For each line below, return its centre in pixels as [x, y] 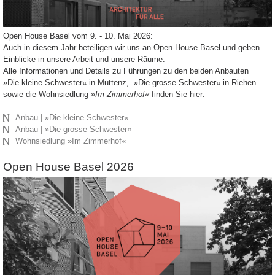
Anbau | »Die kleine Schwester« [72, 118]
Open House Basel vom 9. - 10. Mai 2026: [78, 36]
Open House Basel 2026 [68, 167]
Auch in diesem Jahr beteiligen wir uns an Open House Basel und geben [131, 48]
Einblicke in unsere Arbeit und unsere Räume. [84, 60]
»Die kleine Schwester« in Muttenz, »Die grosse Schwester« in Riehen [130, 83]
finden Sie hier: [177, 95]
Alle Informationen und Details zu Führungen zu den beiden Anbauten [126, 71]
